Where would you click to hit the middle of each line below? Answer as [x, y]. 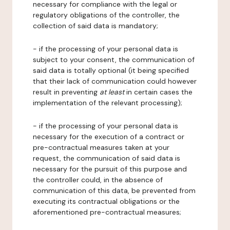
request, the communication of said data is [107, 158]
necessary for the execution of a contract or [109, 137]
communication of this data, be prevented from [114, 190]
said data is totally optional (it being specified [111, 70]
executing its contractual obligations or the [106, 201]
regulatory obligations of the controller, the [106, 15]
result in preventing [66, 92]
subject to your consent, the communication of [114, 60]
